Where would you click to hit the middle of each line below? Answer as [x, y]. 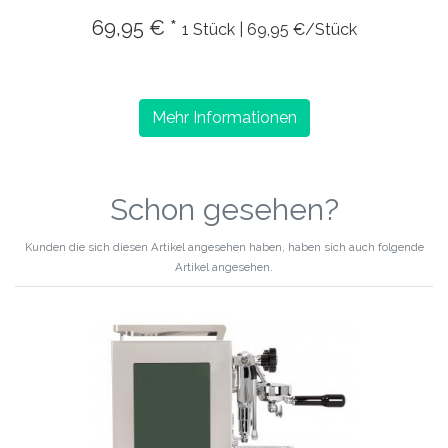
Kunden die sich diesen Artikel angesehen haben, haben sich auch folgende [224, 246]
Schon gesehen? [224, 209]
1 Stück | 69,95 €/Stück [269, 29]
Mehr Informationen [224, 117]
